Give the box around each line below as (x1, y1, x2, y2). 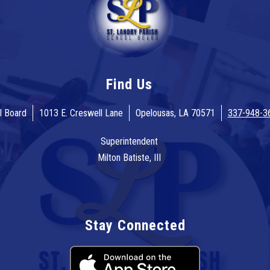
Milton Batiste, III (97, 152, 161, 164)
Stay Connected (84, 217, 186, 234)
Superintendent (100, 136, 158, 148)
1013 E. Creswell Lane (39, 107, 123, 119)
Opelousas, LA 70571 (135, 107, 215, 119)
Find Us (105, 76, 152, 93)
